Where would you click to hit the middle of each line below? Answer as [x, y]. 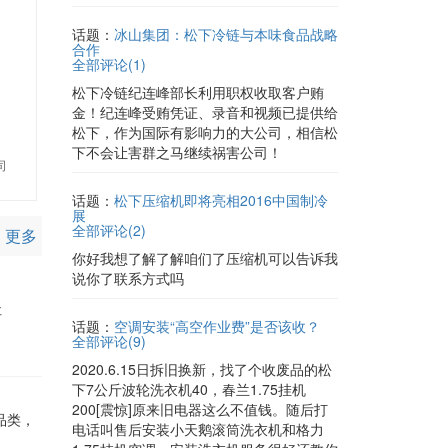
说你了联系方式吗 [128, 278]
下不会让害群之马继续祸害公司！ [177, 152]
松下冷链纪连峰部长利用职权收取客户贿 [198, 92]
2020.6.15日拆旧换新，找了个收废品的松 [202, 369]
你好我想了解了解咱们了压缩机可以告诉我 [205, 258]
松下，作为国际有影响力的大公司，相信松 [205, 132]
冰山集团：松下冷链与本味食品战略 [226, 34]
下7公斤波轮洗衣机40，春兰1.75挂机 [189, 389]
